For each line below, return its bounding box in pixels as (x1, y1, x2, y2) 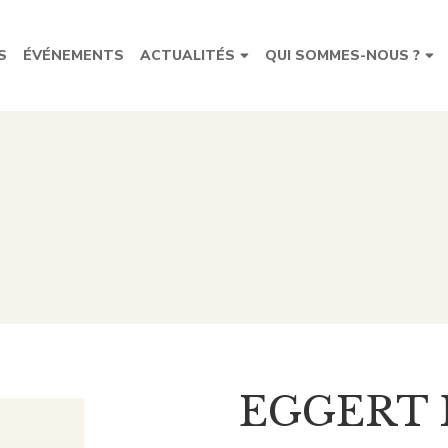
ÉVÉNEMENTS (23, 45, 124, 65)
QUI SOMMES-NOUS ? (265, 46, 420, 65)
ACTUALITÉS (140, 46, 235, 65)
